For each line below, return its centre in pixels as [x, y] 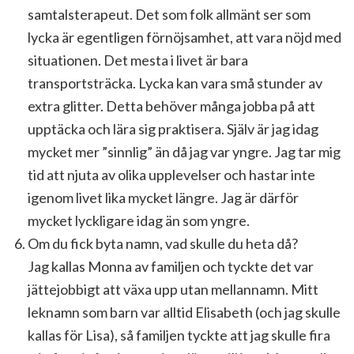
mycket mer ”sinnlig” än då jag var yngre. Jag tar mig [184, 152]
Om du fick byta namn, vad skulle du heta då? [163, 243]
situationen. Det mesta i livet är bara [138, 60]
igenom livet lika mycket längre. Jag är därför [163, 198]
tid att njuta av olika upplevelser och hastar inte [171, 175]
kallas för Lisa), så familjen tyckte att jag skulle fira [179, 335]
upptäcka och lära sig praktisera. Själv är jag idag [173, 129]
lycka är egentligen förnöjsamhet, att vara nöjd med [185, 37]
